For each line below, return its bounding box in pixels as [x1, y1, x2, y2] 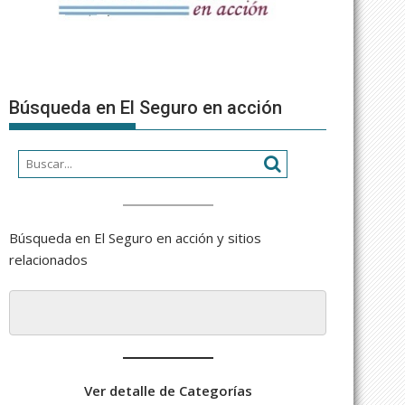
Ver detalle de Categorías [83, 381, 252, 400]
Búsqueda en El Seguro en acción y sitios [9, 228, 261, 247]
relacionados [9, 250, 88, 268]
